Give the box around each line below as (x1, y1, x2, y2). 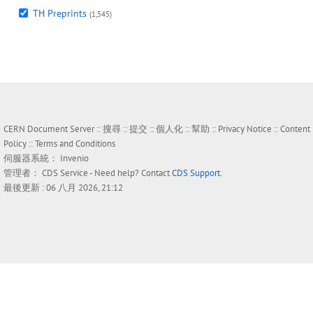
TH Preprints (33, 7, 87, 20)
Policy (3, 138, 27, 150)
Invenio (60, 152, 89, 165)
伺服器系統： (3, 152, 60, 165)
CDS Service (42, 167, 88, 180)
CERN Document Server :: (3, 123, 103, 136)
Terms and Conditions (35, 138, 115, 150)
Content (280, 123, 310, 136)
